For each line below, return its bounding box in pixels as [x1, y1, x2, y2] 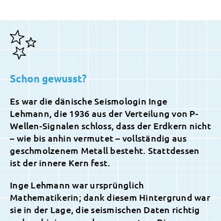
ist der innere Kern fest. [10, 157, 110, 169]
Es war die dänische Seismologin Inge [10, 95, 167, 107]
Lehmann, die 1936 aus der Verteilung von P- [10, 108, 198, 119]
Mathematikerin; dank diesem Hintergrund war [10, 191, 210, 203]
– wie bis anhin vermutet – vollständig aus [10, 132, 187, 144]
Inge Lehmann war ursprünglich [10, 179, 144, 191]
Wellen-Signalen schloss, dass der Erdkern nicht [10, 120, 211, 132]
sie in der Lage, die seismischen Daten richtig [10, 204, 200, 216]
